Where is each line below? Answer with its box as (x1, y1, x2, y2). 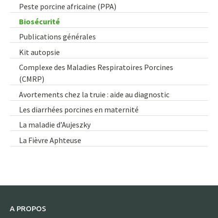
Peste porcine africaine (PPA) (19, 1, 117, 11)
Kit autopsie (19, 47, 60, 57)
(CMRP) (19, 74, 45, 84)
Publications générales (19, 32, 96, 42)
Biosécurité (19, 17, 60, 27)
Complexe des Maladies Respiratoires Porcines (19, 62, 174, 73)
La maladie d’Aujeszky (19, 120, 91, 130)
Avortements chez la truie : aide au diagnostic (19, 89, 170, 99)
